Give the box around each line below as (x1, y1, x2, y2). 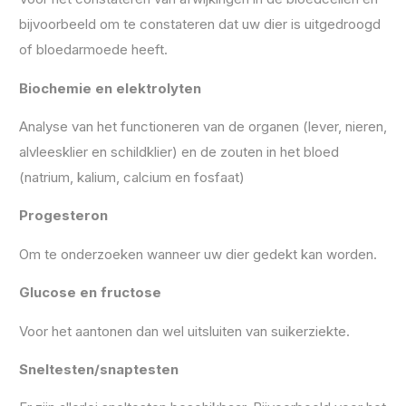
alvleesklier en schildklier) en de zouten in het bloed (19, 142, 339, 160)
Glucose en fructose (19, 284, 161, 302)
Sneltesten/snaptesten (19, 360, 179, 378)
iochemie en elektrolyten (28, 79, 201, 97)
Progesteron (19, 207, 108, 225)
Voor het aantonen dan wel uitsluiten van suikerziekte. (19, 322, 350, 340)
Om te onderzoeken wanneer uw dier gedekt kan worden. (19, 245, 377, 263)
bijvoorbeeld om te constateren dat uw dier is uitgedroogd (19, 15, 381, 34)
